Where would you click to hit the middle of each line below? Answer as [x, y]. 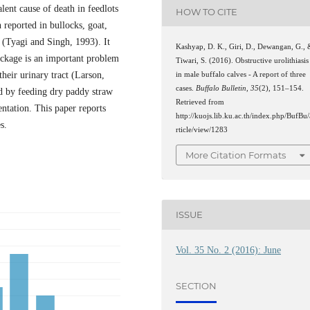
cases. [186, 89]
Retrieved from [200, 102]
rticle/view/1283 [202, 130]
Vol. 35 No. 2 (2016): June [229, 250]
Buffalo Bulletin [221, 89]
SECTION [197, 286]
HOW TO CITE [207, 11]
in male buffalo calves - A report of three [241, 75]
